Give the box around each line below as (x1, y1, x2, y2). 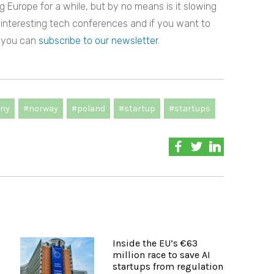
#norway (23, 103, 58, 114)
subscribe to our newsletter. (39, 34, 160, 46)
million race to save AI (112, 249, 210, 261)
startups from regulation (112, 261, 223, 273)
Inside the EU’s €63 (112, 237, 198, 250)
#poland (72, 103, 105, 114)
